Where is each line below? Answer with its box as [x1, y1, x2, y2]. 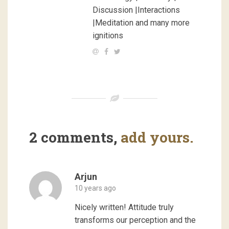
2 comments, [29, 128, 121, 147]
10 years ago [74, 184, 116, 193]
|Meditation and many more [92, 17, 190, 28]
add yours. [120, 128, 193, 147]
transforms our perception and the [74, 215, 196, 225]
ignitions [92, 30, 123, 40]
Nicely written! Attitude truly [74, 202, 174, 213]
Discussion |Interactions [92, 5, 180, 15]
